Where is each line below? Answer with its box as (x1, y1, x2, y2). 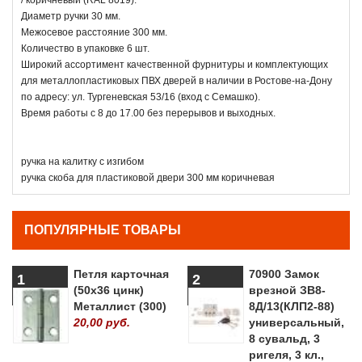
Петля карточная (74, 267, 169, 280)
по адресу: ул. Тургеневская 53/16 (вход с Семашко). (21, 90, 260, 103)
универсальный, (249, 315, 344, 329)
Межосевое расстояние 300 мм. (21, 26, 167, 38)
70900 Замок (249, 267, 319, 280)
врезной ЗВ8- (249, 283, 326, 297)
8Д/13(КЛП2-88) (249, 299, 335, 313)
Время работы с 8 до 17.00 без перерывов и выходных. (21, 107, 276, 119)
